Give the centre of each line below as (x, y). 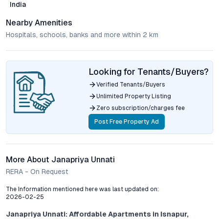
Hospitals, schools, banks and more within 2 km (82, 35)
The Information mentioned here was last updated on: (82, 189)
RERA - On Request (37, 172)
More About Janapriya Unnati (60, 160)
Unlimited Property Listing (134, 96)
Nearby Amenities (39, 23)
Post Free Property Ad (127, 122)
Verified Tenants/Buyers (131, 85)
